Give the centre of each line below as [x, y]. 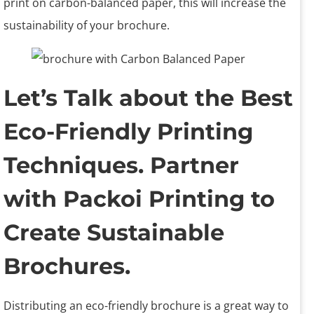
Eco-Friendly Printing [128, 132]
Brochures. [67, 266]
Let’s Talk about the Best [148, 98]
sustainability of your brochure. [87, 26]
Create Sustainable [114, 233]
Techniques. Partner [121, 165]
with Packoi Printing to [139, 199]
